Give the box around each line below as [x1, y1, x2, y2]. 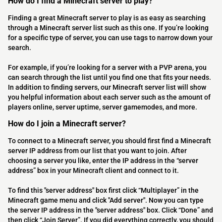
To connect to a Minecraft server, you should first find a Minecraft [8, 137, 211, 145]
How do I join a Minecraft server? [8, 119, 126, 129]
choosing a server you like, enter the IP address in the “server [8, 157, 198, 165]
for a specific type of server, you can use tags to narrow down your [8, 34, 213, 42]
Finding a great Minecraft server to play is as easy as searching [8, 14, 206, 22]
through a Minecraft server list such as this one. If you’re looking [8, 24, 209, 32]
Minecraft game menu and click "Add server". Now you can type [8, 196, 204, 205]
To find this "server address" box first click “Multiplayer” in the [8, 186, 199, 195]
